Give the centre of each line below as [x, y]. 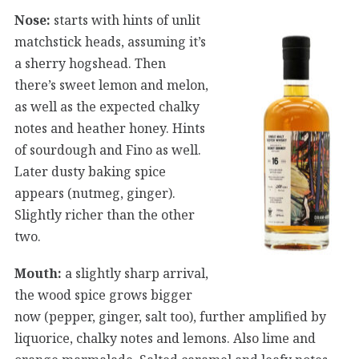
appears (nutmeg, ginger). [95, 193]
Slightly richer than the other [105, 214]
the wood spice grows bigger [103, 294]
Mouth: [38, 273]
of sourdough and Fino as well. [108, 149]
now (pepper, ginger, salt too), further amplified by [170, 316]
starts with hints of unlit [125, 20]
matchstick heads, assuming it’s [110, 41]
